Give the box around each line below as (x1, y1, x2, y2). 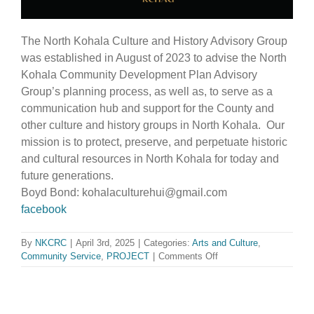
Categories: (144, 237, 192, 248)
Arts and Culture (192, 237, 258, 248)
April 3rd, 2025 (76, 237, 135, 248)
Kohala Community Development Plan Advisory (21, 68, 257, 81)
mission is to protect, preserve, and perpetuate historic (21, 135, 287, 148)
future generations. (21, 169, 114, 182)
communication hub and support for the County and (21, 102, 274, 114)
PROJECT (107, 250, 149, 261)
